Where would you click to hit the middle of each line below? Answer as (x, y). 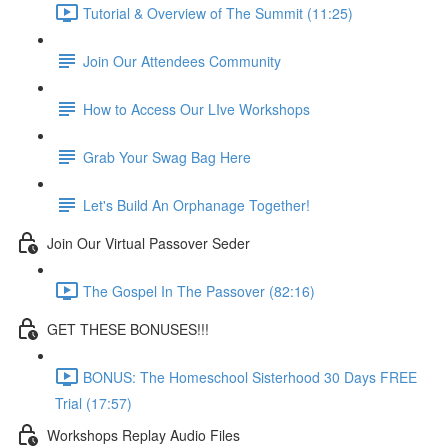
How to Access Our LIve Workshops (196, 108)
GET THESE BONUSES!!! (128, 328)
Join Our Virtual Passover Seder (148, 242)
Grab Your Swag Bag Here (167, 156)
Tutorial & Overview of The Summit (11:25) (218, 12)
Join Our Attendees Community (182, 60)
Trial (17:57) (93, 403)
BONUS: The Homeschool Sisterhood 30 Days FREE (250, 376)
